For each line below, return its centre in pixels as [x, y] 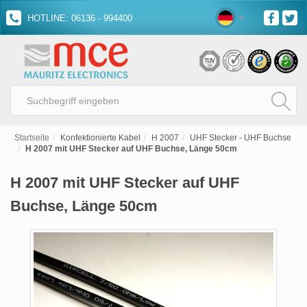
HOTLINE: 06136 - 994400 [78, 18]
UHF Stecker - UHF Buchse [241, 138]
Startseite [32, 138]
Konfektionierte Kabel [100, 138]
